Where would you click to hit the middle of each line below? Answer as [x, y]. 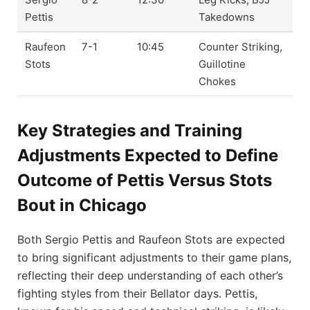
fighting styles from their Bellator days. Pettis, [137, 294]
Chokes [218, 81]
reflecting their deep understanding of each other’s [150, 276]
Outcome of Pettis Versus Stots [145, 181]
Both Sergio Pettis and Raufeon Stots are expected [151, 240]
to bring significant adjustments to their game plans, [154, 258]
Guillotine [222, 64]
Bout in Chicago [82, 206]
